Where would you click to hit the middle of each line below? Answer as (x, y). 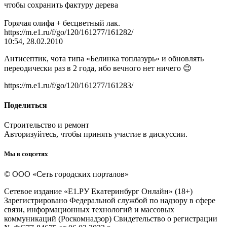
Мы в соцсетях (26, 154)
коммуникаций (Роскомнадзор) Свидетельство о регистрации (111, 218)
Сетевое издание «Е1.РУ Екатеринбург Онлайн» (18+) (98, 191)
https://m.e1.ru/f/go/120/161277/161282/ (69, 32)
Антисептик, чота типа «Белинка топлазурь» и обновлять (104, 58)
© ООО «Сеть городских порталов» (66, 174)
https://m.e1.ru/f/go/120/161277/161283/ (69, 85)
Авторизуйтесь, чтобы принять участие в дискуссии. (96, 134)
